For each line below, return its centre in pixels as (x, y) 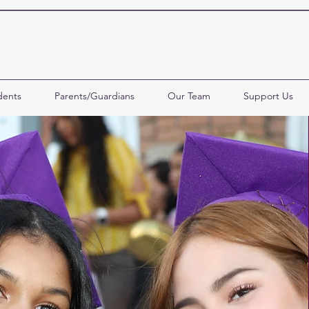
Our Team (189, 96)
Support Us (268, 96)
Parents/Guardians (94, 96)
